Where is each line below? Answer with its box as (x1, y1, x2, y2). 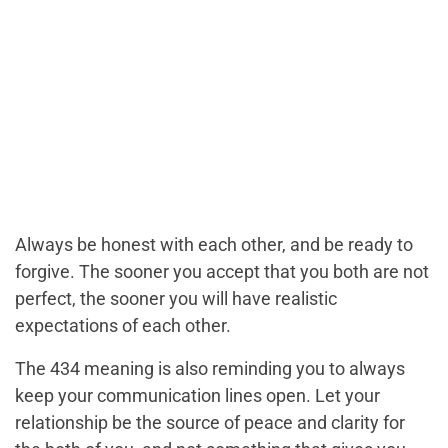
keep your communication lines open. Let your (15, 385, 380, 407)
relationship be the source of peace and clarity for (15, 412, 405, 434)
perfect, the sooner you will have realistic (15, 288, 337, 310)
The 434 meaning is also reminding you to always (15, 358, 405, 380)
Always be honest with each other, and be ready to (15, 234, 413, 256)
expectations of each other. (15, 315, 231, 337)
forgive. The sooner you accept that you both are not (15, 261, 429, 283)
